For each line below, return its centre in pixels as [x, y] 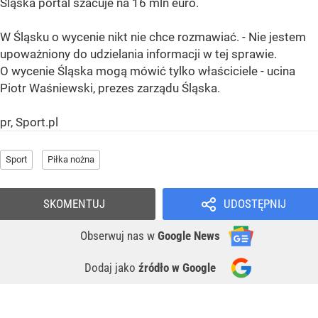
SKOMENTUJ [74, 203]
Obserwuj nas [114, 235]
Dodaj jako [111, 267]
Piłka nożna [71, 159]
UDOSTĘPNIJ [254, 203]
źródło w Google [177, 267]
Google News [189, 235]
